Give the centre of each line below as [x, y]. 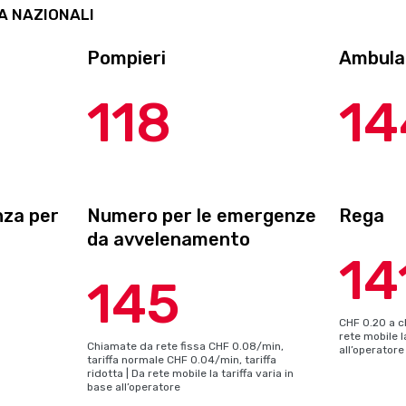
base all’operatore [134, 387]
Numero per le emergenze [202, 216]
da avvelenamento [169, 239]
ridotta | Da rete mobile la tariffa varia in [191, 373]
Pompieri [127, 58]
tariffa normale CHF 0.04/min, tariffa [182, 360]
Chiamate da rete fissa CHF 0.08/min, [186, 346]
